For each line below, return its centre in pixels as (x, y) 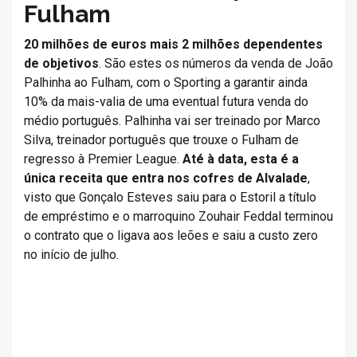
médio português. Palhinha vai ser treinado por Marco (172, 121)
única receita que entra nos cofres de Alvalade (166, 178)
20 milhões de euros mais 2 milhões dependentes (173, 44)
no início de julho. (71, 255)
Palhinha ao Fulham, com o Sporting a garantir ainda (166, 82)
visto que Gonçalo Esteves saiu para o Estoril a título (170, 197)
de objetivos (61, 63)
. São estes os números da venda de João (216, 63)
